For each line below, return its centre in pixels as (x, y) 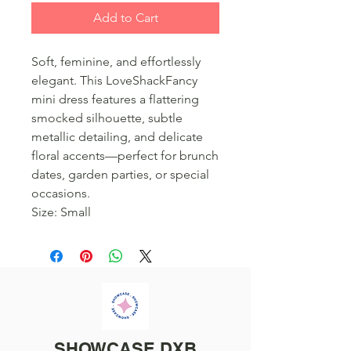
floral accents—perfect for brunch (125, 156)
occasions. (61, 194)
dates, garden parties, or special (120, 175)
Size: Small (61, 212)
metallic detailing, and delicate (117, 137)
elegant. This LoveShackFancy (114, 81)
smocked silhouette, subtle (107, 118)
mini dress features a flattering (115, 100)
